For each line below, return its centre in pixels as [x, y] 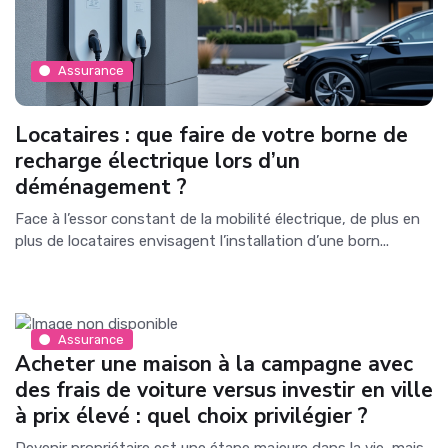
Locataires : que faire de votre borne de [211, 134]
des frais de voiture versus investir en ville [224, 389]
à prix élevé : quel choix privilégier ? [191, 415]
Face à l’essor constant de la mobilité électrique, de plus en [217, 218]
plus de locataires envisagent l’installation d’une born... [202, 240]
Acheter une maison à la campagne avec [214, 363]
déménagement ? [101, 186]
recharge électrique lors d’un [157, 160]
